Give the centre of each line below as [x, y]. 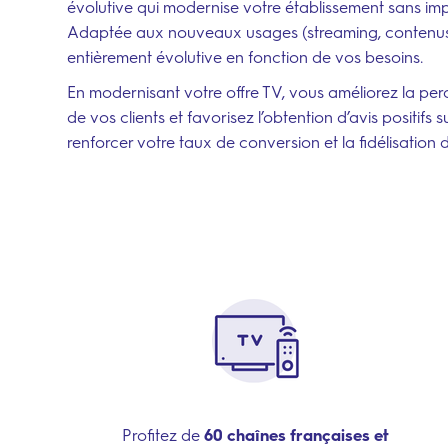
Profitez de [160, 435]
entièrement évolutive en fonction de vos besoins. [245, 57]
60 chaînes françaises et [294, 435]
